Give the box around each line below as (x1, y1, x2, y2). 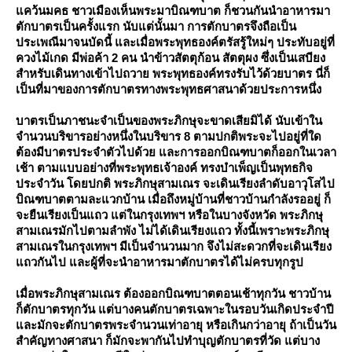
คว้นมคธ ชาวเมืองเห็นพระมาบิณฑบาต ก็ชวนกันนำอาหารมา (16, 4, 330, 17)
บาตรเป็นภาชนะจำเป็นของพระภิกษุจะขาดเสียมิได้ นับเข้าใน (16, 114, 322, 127)
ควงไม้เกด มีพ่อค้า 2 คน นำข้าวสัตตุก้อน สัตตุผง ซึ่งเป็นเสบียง (16, 51, 325, 64)
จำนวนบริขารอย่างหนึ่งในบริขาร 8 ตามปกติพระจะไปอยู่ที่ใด (16, 130, 321, 143)
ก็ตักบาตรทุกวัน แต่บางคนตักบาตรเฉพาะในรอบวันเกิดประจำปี (16, 302, 334, 316)
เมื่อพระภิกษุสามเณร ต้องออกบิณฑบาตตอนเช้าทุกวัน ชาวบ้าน (16, 287, 331, 300)
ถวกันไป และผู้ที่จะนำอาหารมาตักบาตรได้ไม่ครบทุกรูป (16, 255, 303, 269)
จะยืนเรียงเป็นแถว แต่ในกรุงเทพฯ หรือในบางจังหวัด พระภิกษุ (16, 208, 323, 222)
